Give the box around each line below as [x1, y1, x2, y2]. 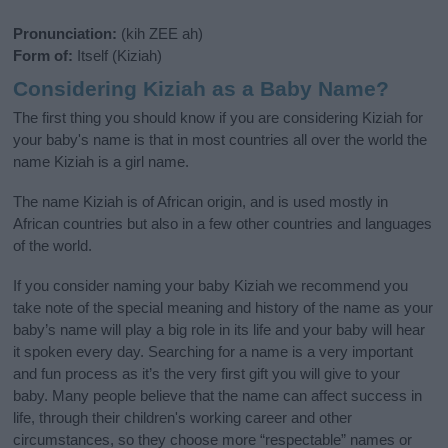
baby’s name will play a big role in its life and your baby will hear [13, 320, 426, 338]
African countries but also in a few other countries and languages [13, 214, 433, 232]
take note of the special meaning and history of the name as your [13, 298, 434, 316]
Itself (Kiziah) [73, 47, 163, 65]
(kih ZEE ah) [117, 25, 204, 43]
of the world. [13, 236, 93, 254]
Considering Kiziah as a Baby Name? [13, 77, 390, 101]
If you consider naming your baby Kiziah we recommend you [13, 276, 409, 294]
